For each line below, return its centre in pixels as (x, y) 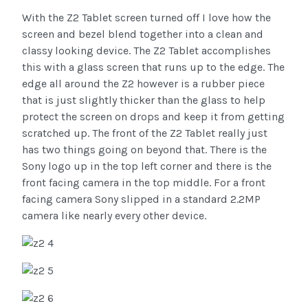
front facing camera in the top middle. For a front (144, 183)
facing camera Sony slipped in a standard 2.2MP (141, 199)
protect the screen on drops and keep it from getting (153, 117)
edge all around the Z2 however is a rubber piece (143, 84)
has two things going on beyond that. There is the (144, 150)
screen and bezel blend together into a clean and (143, 34)
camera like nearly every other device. (114, 216)
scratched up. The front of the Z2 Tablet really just (145, 133)
